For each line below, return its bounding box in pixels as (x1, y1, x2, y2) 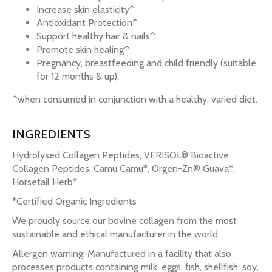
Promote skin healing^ (36, 44, 129, 55)
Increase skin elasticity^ (36, 4, 135, 15)
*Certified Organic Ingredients (12, 195, 137, 207)
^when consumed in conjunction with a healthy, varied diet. (12, 93, 257, 105)
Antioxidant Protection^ (36, 17, 138, 29)
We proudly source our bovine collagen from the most (12, 215, 237, 226)
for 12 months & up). (36, 70, 119, 82)
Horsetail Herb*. (12, 176, 79, 188)
